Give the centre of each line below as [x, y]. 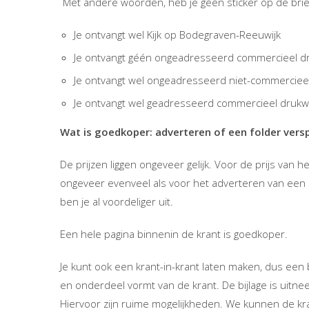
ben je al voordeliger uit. [117, 201]
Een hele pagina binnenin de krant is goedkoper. [174, 234]
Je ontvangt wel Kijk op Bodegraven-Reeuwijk [177, 34]
